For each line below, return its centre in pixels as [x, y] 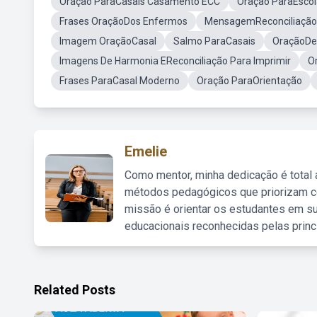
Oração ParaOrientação [249, 81]
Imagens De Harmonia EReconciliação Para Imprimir [175, 61]
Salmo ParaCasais [214, 41]
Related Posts [75, 290]
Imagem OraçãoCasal [108, 41]
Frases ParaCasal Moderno [120, 81]
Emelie [146, 151]
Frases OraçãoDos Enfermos [123, 21]
